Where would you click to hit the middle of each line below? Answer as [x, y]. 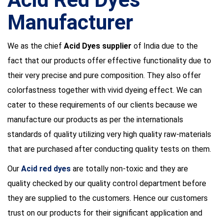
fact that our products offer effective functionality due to [109, 61]
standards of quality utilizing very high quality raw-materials [109, 134]
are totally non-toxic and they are [129, 169]
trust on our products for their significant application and [105, 213]
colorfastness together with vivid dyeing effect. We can [105, 90]
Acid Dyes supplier [98, 46]
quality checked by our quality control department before [107, 183]
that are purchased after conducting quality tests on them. [109, 149]
